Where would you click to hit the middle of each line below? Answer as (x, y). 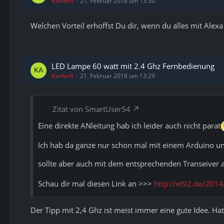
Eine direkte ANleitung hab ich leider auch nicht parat (129, 125)
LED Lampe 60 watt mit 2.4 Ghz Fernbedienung (133, 66)
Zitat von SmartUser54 (91, 109)
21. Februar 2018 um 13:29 (117, 76)
